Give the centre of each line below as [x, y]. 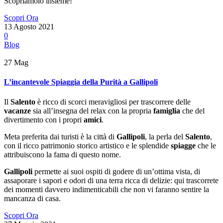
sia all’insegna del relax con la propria [92, 111]
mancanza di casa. [32, 198]
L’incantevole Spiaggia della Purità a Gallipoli [81, 82]
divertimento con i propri [44, 119]
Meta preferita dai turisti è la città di [60, 136]
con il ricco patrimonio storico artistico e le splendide [87, 145]
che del [192, 111]
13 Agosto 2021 [29, 27]
